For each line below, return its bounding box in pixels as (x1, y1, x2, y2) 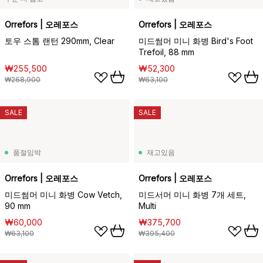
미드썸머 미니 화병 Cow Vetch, (5, 190, 122, 200)
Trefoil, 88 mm (139, 47, 194, 57)
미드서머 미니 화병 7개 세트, (139, 190, 246, 200)
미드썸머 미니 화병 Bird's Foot (139, 36, 253, 46)
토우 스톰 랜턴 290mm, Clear (5, 36, 114, 46)
